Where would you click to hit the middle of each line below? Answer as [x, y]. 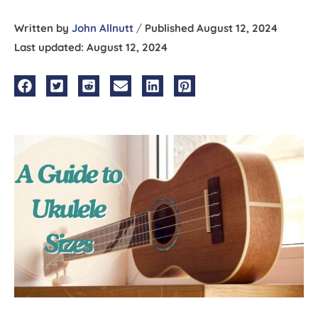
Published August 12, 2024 [210, 28]
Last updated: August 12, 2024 [91, 48]
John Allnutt [103, 28]
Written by [43, 28]
